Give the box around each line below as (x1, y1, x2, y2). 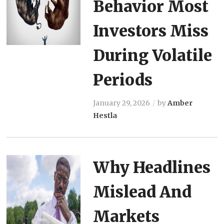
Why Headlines (92, 157, 210, 177)
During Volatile (92, 45, 212, 65)
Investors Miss (92, 20, 208, 40)
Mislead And (92, 181, 191, 201)
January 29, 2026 (92, 98, 150, 107)
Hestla (92, 110, 117, 120)
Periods (92, 69, 152, 89)
